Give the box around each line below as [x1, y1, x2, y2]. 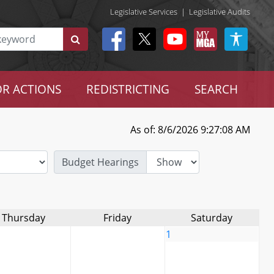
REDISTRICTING [86, 81, 169, 97]
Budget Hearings [62, 155, 139, 169]
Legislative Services [110, 6, 177, 17]
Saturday [191, 211, 232, 224]
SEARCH [194, 81, 238, 97]
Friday [103, 211, 131, 224]
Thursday [1, 211, 45, 224]
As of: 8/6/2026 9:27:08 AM [130, 123, 250, 136]
